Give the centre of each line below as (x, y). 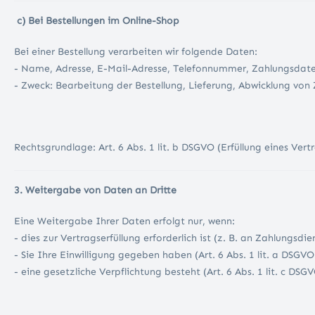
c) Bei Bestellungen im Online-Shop (98, 21)
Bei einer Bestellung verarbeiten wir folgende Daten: (137, 52)
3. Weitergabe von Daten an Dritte (95, 191)
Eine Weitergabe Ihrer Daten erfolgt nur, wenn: (126, 221)
